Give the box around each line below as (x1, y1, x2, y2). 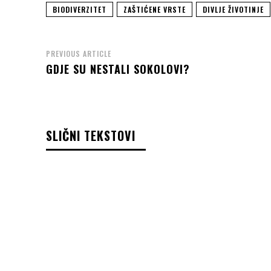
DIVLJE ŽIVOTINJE (203, 4, 264, 15)
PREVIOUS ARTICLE (46, 48, 111, 59)
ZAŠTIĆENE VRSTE (123, 4, 186, 15)
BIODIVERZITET (53, 4, 106, 15)
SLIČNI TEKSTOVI (46, 126, 135, 145)
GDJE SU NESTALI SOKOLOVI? (46, 61, 190, 77)
